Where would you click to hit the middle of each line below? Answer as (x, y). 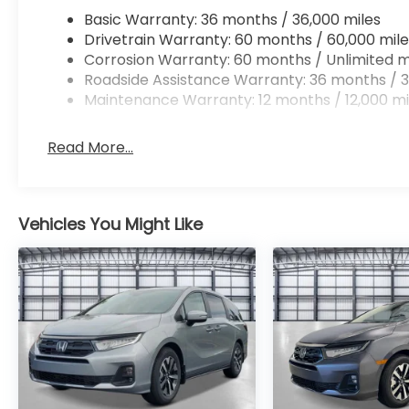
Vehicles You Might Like (110, 225)
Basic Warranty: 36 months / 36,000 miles (233, 20)
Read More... (91, 148)
